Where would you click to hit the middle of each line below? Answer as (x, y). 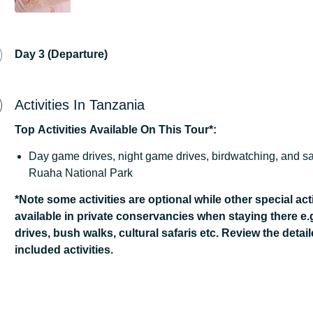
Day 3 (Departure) (61, 54)
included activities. (64, 250)
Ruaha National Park (81, 173)
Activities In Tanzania (80, 105)
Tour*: (201, 130)
